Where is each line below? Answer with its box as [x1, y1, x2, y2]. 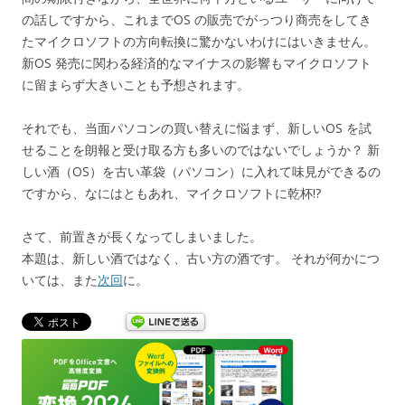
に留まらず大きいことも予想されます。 [22, 75, 250, 93]
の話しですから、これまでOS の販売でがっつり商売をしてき [22, 10, 372, 28]
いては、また [22, 270, 98, 288]
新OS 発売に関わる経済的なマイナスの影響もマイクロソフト [22, 53, 372, 71]
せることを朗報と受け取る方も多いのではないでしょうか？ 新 [22, 140, 380, 158]
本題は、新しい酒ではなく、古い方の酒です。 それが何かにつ [22, 249, 380, 267]
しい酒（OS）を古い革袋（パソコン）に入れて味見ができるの [22, 162, 381, 180]
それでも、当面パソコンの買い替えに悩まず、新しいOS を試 [22, 118, 372, 137]
